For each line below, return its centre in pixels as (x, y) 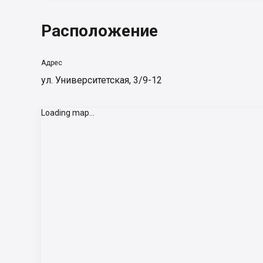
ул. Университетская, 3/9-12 (102, 80)
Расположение (100, 31)
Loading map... (68, 113)
